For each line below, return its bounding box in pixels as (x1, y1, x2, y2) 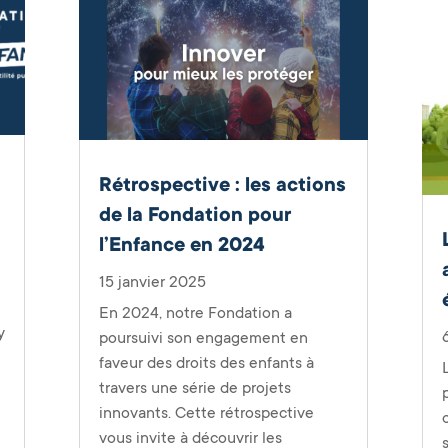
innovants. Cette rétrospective (98, 403, 314, 422)
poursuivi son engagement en (98, 328, 308, 347)
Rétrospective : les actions (98, 173, 346, 196)
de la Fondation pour (98, 203, 291, 226)
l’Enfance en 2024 (98, 233, 265, 256)
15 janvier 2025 (98, 272, 206, 291)
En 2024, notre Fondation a (98, 303, 292, 322)
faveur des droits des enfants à (98, 353, 314, 372)
